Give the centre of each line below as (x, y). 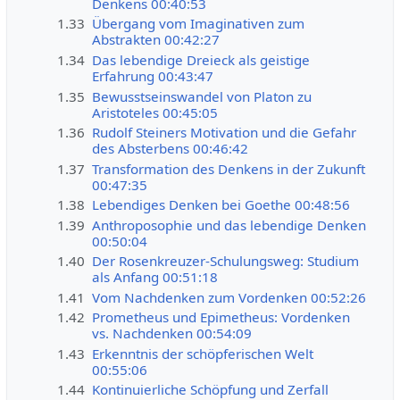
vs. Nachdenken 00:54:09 (172, 333)
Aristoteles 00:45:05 (155, 112)
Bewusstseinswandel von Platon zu (202, 96)
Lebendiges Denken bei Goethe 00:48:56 (221, 205)
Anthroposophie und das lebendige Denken (229, 225)
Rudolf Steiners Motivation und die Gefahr (225, 133)
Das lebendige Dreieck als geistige (201, 60)
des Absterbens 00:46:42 (171, 149)
